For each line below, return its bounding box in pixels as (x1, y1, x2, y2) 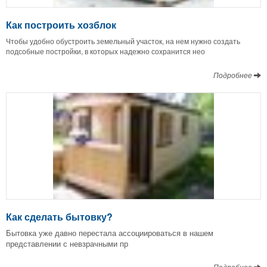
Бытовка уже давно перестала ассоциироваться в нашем (6, 227, 213, 239)
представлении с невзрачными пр (6, 238, 128, 250)
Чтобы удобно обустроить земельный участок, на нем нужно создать (6, 35, 240, 46)
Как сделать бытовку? (6, 210, 113, 224)
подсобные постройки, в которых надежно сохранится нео (6, 45, 205, 56)
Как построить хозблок (6, 17, 116, 32)
